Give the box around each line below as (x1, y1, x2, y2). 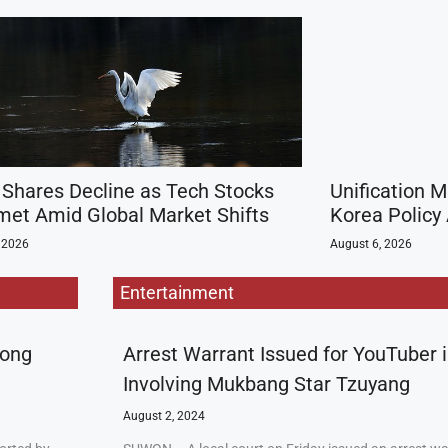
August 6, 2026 (329, 237, 412, 251)
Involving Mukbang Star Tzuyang (122, 372, 410, 396)
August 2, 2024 (122, 409, 205, 423)
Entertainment (119, 282, 234, 303)
